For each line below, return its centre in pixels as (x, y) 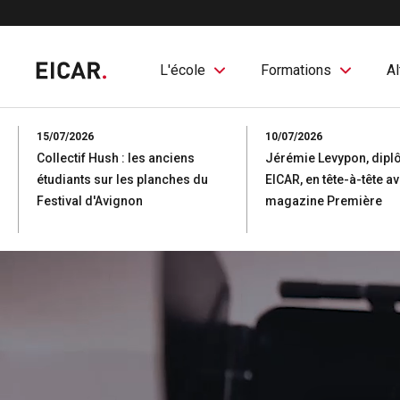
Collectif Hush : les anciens (116, 158)
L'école (183, 70)
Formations (296, 70)
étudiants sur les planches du (122, 179)
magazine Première (324, 201)
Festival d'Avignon (90, 201)
